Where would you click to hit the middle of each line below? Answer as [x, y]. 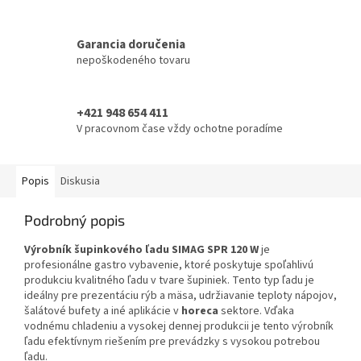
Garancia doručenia [131, 44]
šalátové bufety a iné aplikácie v [103, 311]
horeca [200, 311]
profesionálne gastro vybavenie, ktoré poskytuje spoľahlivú [169, 265]
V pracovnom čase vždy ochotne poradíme [180, 129]
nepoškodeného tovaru [133, 60]
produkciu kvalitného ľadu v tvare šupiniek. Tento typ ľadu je [169, 280]
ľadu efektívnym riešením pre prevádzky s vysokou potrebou [172, 341]
